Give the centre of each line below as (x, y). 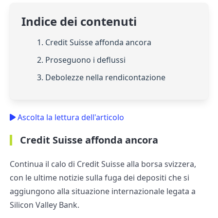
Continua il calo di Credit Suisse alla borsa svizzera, (103, 164)
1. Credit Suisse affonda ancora (94, 43)
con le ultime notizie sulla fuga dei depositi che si (100, 178)
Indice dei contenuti (79, 21)
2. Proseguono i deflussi (81, 60)
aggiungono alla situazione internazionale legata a (103, 191)
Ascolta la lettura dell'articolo (70, 118)
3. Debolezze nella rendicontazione (101, 78)
